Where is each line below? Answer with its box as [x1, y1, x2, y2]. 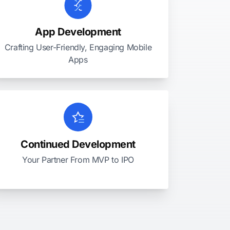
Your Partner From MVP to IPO [22, 155, 134, 165]
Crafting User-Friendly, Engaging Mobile [4, 42, 152, 52]
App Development [35, 26, 121, 38]
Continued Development [21, 138, 136, 150]
